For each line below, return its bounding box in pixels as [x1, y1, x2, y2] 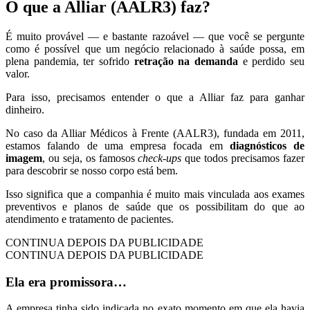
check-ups [138, 152, 182, 164]
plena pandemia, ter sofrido [6, 55, 134, 67]
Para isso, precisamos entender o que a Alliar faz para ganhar [6, 91, 304, 103]
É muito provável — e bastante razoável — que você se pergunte [6, 30, 304, 42]
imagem [6, 152, 42, 164]
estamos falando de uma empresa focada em [6, 139, 230, 152]
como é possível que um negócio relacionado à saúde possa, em [6, 42, 304, 55]
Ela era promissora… [6, 274, 127, 289]
